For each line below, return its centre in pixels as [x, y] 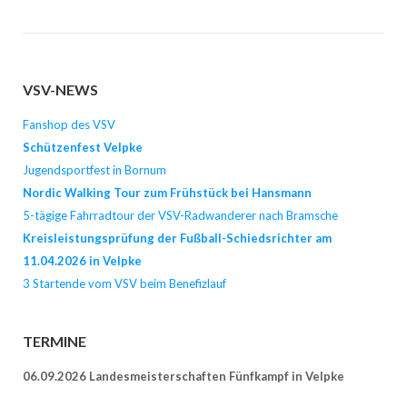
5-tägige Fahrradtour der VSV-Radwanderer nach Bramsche [180, 216]
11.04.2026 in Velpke [82, 261]
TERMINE [54, 341]
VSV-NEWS [60, 89]
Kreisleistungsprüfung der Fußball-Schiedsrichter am [177, 238]
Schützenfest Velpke [82, 148]
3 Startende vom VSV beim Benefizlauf [124, 284]
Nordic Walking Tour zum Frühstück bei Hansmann [167, 193]
